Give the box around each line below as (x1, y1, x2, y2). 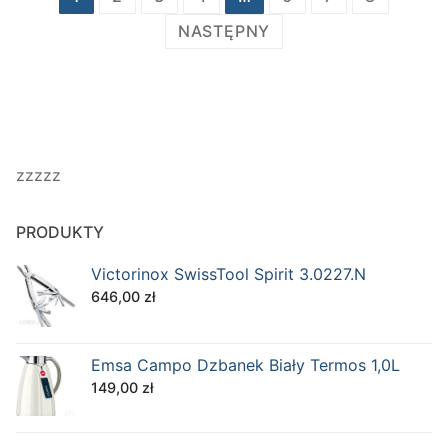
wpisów (15, 10, 111, 44)
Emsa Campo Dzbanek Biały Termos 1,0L (91, 355, 400, 376)
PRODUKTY (16, 221, 104, 242)
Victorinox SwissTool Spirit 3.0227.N (91, 263, 366, 284)
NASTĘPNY (177, 20, 271, 41)
